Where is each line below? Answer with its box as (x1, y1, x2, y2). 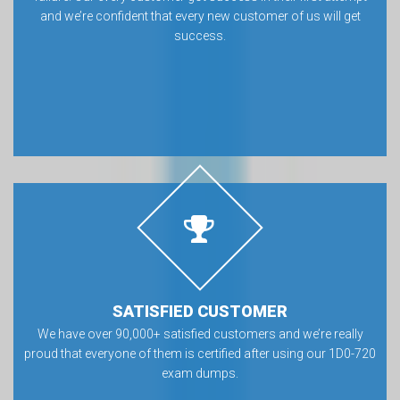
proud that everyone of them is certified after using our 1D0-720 (24, 346, 376, 361)
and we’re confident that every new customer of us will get (39, 9, 361, 23)
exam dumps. (162, 366, 238, 380)
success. (174, 29, 226, 43)
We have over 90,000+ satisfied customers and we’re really (37, 327, 363, 341)
